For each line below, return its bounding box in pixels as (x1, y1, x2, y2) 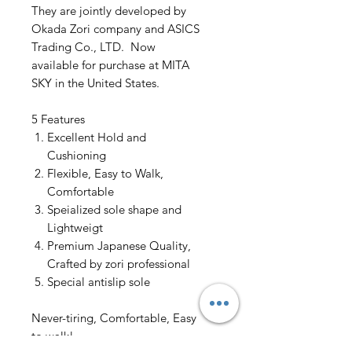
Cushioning (47, 148, 106, 163)
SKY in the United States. (31, 75, 159, 91)
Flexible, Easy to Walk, (47, 166, 163, 181)
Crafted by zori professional (47, 256, 190, 272)
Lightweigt (47, 220, 103, 236)
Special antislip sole (47, 274, 150, 290)
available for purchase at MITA (31, 57, 189, 73)
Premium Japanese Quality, (47, 238, 191, 254)
